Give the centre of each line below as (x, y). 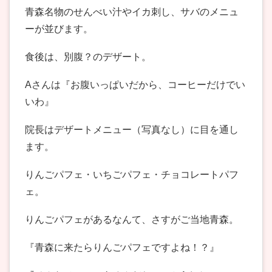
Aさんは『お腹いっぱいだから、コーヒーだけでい (135, 85)
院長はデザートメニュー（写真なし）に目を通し (132, 130)
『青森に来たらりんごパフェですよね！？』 (122, 248)
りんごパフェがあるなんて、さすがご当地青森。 (132, 220)
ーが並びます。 (59, 29)
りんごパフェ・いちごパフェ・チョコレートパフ (132, 175)
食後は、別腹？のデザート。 (88, 57)
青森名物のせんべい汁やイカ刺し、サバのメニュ (132, 12)
